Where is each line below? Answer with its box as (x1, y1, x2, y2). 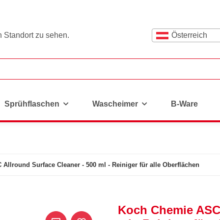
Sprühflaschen (4, 100, 59, 108)
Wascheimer (92, 100, 138, 108)
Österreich (171, 31, 207, 39)
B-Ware (171, 100, 198, 108)
